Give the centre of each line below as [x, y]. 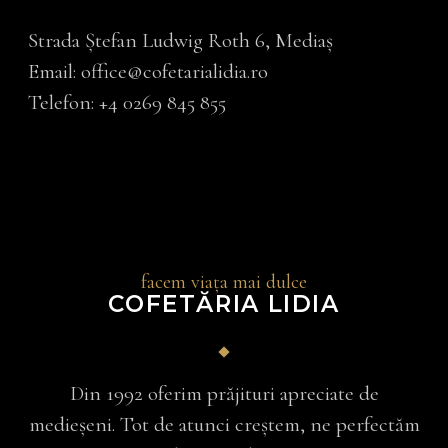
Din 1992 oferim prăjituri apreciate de [224, 394]
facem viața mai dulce [224, 282]
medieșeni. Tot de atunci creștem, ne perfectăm [224, 425]
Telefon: [64, 103]
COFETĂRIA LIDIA [224, 304]
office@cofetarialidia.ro [175, 72]
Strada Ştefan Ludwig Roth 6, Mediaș [181, 41]
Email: [55, 72]
